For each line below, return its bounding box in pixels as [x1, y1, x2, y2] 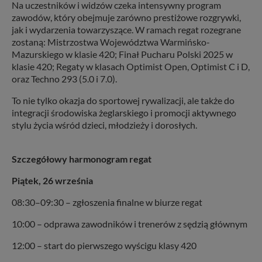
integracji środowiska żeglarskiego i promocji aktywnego [12, 106, 236, 118]
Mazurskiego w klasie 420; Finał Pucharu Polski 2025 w [12, 48, 233, 60]
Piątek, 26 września [12, 174, 93, 186]
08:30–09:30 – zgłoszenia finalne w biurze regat [12, 196, 204, 208]
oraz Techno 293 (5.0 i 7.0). [12, 73, 117, 84]
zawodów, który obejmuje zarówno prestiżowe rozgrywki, [12, 11, 241, 23]
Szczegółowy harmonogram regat [12, 153, 151, 164]
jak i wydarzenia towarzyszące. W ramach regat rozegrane [12, 23, 241, 35]
